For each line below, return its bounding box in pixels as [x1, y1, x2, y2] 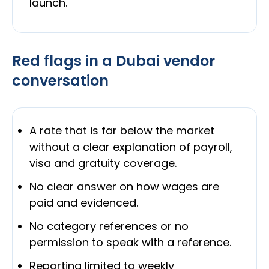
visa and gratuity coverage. [29, 156, 177, 171]
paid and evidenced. [29, 195, 138, 211]
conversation [12, 71, 109, 91]
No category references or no [29, 219, 189, 234]
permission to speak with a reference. [29, 235, 231, 250]
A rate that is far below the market [29, 123, 214, 139]
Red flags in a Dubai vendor [12, 51, 215, 71]
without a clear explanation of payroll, [29, 139, 232, 155]
